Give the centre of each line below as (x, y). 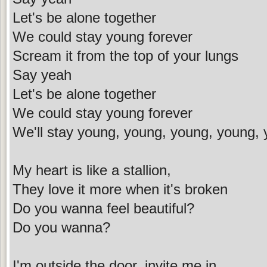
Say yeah (42, 74)
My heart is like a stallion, (92, 170)
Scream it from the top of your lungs (125, 55)
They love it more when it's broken (120, 189)
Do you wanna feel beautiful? (103, 208)
